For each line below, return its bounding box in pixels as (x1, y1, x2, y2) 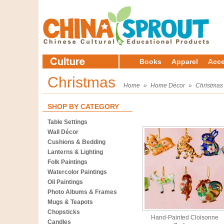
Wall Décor (47, 128, 78, 135)
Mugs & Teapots (47, 198, 93, 205)
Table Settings (47, 118, 87, 125)
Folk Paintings (47, 158, 87, 165)
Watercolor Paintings (47, 168, 107, 175)
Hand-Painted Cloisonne (151, 214, 218, 221)
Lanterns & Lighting (47, 148, 103, 155)
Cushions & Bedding (47, 138, 105, 145)
